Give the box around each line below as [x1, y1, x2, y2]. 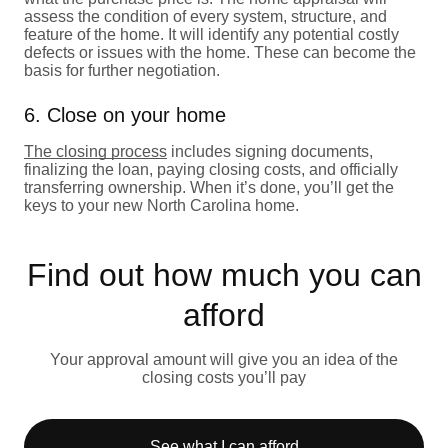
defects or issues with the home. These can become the [24, 43, 416, 61]
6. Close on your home [24, 103, 226, 126]
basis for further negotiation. [24, 61, 220, 79]
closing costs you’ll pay [142, 368, 306, 386]
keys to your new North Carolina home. [24, 196, 299, 214]
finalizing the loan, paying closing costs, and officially [24, 160, 398, 178]
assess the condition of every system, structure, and [24, 7, 387, 25]
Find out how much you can [26, 256, 422, 293]
